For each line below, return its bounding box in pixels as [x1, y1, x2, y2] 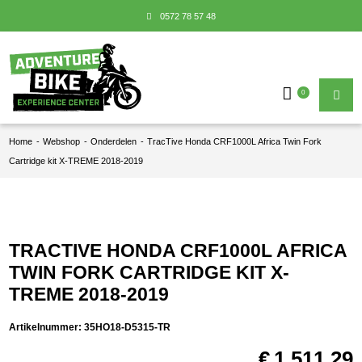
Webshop [43, 136, 81, 146]
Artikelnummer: [9, 321, 85, 333]
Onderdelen [90, 136, 137, 146]
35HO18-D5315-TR [84, 321, 171, 333]
